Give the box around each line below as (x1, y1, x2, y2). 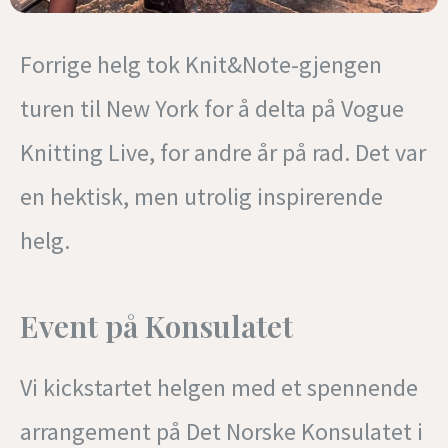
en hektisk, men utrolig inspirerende (20, 180, 383, 212)
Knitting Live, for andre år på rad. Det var (20, 136, 426, 168)
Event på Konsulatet (20, 305, 293, 346)
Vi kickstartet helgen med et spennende (20, 371, 418, 403)
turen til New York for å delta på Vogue (20, 92, 404, 124)
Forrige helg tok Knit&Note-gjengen (20, 48, 382, 80)
